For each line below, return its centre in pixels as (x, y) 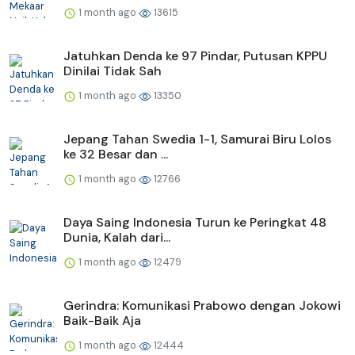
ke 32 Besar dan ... (116, 155)
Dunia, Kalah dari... (117, 238)
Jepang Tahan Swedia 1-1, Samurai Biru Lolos (197, 139)
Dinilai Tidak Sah (113, 71)
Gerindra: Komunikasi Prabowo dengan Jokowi (202, 306)
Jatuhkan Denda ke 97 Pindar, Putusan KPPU (195, 56)
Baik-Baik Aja (102, 321)
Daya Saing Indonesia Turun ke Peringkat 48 (195, 223)
